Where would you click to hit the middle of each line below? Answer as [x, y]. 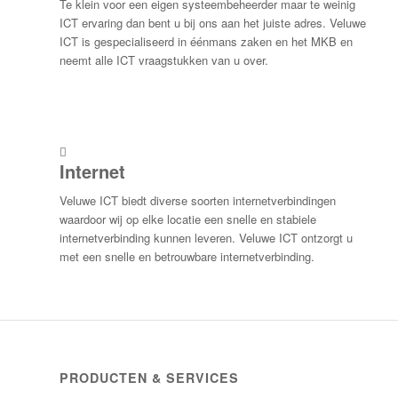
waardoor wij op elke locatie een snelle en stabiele [188, 219]
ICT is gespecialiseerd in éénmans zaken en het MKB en [206, 42]
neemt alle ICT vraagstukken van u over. [164, 60]
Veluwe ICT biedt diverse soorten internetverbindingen [198, 201]
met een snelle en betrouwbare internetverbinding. [187, 257]
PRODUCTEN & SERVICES [149, 378]
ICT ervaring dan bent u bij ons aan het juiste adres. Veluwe [213, 23]
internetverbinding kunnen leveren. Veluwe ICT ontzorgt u [206, 238]
